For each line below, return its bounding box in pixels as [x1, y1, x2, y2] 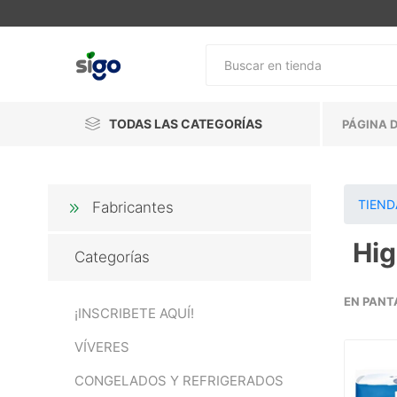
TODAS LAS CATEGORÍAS [108, 116, 262, 131]
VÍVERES [74, 339, 129, 355]
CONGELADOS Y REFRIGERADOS [74, 372, 284, 389]
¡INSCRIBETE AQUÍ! [74, 305, 194, 322]
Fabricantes [91, 198, 174, 216]
